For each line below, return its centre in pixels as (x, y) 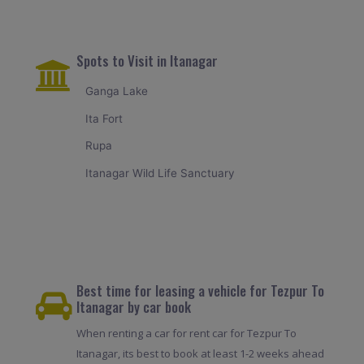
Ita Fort (104, 118)
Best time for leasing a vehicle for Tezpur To (200, 290)
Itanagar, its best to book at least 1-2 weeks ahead (200, 353)
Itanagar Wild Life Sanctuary (160, 173)
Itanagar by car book (133, 306)
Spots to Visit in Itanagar (147, 61)
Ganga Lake (117, 91)
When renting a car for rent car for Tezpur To (186, 333)
